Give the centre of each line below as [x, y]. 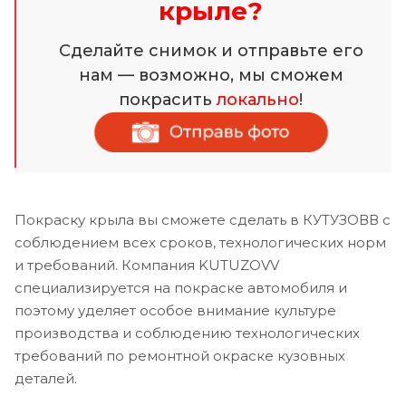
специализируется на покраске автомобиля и [181, 288]
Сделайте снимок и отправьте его [211, 50]
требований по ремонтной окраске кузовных [180, 356]
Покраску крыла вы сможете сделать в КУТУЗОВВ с [203, 220]
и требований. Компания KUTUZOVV [147, 266]
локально [258, 99]
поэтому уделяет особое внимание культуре [175, 311]
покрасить [168, 99]
